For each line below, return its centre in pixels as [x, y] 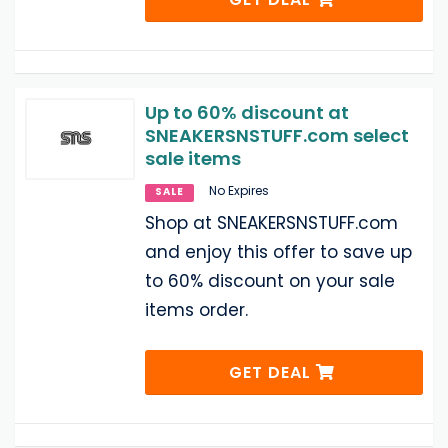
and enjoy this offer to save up [278, 251]
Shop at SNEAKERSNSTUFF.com [271, 222]
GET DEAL [273, 372]
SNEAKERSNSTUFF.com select [277, 135]
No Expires [239, 190]
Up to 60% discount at [247, 112]
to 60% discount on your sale [270, 280]
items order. [196, 309]
